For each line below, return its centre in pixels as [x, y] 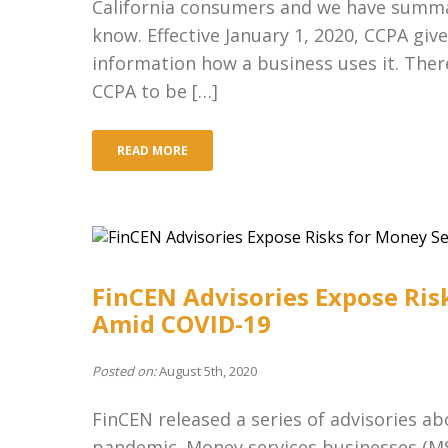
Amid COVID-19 [181, 323]
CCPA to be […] [155, 91]
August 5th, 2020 [206, 371]
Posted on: [124, 371]
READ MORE [152, 150]
